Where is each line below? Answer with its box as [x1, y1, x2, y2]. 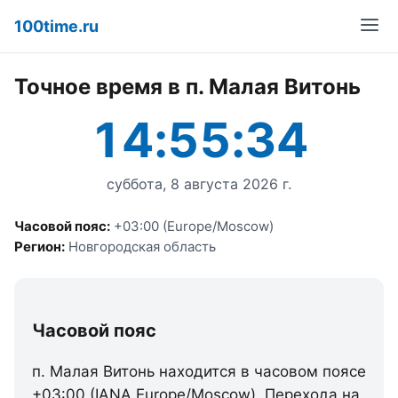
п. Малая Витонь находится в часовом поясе [32, 362, 366, 380]
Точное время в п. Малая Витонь [14, 74, 361, 99]
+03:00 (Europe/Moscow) [110, 218, 274, 235]
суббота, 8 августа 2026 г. [107, 175, 291, 193]
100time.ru [14, 17, 99, 36]
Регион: [14, 238, 65, 255]
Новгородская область [65, 238, 216, 255]
